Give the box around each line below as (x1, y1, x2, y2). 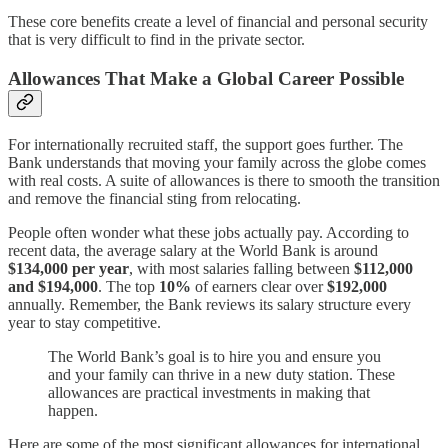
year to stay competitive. (8, 313, 161, 331)
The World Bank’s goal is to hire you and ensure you (48, 347, 381, 365)
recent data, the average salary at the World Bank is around (8, 241, 378, 259)
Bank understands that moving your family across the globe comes (8, 153, 426, 171)
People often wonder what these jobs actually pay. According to (8, 223, 409, 241)
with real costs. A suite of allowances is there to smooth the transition (8, 171, 440, 189)
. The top (98, 277, 159, 295)
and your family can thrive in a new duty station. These (48, 365, 395, 383)
